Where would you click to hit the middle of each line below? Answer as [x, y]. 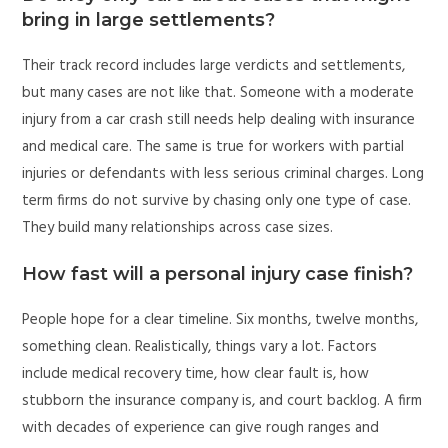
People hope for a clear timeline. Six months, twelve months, [220, 320]
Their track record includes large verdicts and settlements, [214, 66]
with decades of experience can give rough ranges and [201, 428]
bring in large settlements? [149, 20]
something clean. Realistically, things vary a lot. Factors [200, 347]
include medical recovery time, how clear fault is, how [196, 374]
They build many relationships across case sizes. [178, 228]
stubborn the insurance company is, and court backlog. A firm [222, 401]
